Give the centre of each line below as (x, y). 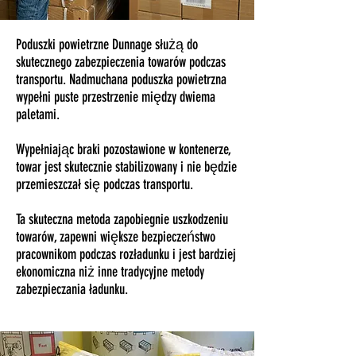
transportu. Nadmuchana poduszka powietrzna (121, 79)
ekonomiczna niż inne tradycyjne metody (110, 272)
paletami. (38, 114)
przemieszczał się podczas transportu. (104, 184)
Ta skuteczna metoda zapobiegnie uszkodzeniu (122, 219)
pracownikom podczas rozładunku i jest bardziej (126, 254)
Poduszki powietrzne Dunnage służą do (107, 44)
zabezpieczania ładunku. (72, 289)
